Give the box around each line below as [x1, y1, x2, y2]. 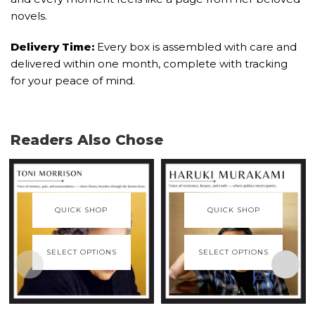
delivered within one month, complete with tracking [11, 57, 288, 70]
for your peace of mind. [11, 74, 135, 87]
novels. [11, 9, 47, 22]
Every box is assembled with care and [97, 40, 297, 53]
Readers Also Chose [11, 131, 163, 148]
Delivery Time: [11, 40, 97, 53]
